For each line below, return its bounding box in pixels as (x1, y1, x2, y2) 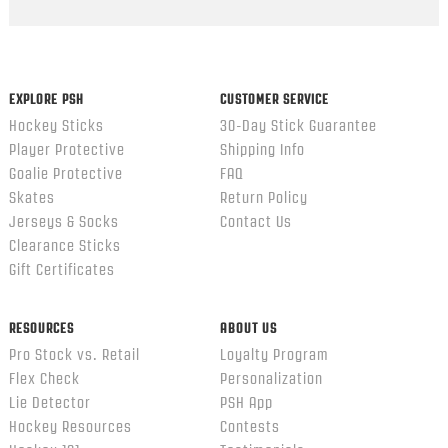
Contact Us (219, 213, 292, 230)
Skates (8, 189, 55, 206)
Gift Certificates (8, 261, 115, 278)
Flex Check (8, 370, 80, 387)
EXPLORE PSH (8, 91, 84, 106)
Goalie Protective (8, 165, 123, 182)
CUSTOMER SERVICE (219, 91, 329, 106)
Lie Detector (8, 394, 91, 411)
